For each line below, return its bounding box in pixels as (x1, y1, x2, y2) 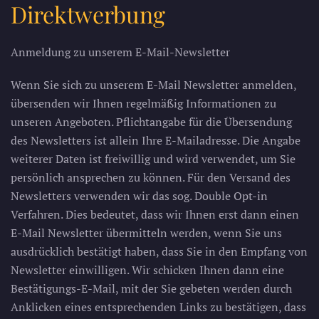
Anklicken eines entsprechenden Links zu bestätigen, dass (11, 299, 306, 315)
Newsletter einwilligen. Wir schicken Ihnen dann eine (11, 262, 284, 278)
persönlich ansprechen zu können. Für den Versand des (11, 169, 291, 185)
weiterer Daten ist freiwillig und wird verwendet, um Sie (11, 151, 296, 167)
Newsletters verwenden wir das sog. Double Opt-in (11, 188, 268, 204)
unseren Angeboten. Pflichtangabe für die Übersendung (11, 114, 292, 130)
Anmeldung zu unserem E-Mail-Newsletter (11, 44, 230, 60)
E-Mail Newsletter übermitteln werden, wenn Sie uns (11, 225, 282, 241)
